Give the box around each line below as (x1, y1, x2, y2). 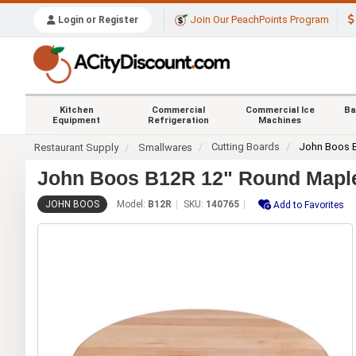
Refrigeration (147, 114, 209, 126)
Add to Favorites (273, 199, 344, 211)
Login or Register (56, 14, 138, 26)
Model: (117, 198, 148, 210)
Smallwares (138, 141, 193, 153)
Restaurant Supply (34, 141, 119, 153)
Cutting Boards (211, 140, 281, 153)
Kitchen (59, 104, 94, 115)
